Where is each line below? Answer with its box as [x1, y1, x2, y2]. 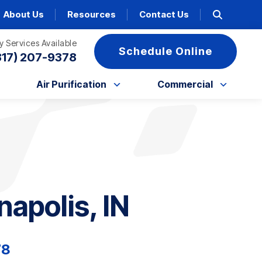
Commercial [157, 78, 213, 90]
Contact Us [139, 9, 189, 20]
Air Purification [36, 78, 106, 90]
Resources [67, 9, 116, 20]
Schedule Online [119, 44, 212, 57]
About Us [4, 9, 44, 20]
